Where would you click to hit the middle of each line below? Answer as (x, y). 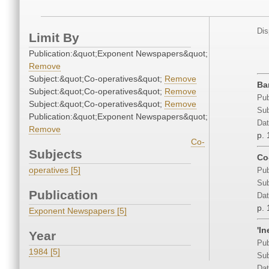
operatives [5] (55, 170)
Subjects (56, 154)
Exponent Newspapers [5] (78, 211)
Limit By (54, 38)
